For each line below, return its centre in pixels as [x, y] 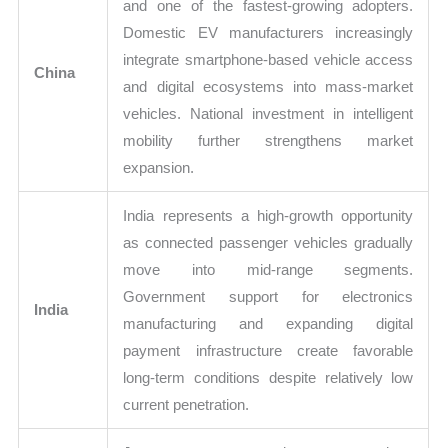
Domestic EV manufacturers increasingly [268, 33]
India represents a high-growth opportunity [268, 216]
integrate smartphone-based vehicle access [268, 60]
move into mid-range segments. [268, 270]
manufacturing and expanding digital [268, 324]
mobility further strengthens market [268, 141]
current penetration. [186, 405]
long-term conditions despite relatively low [268, 378]
